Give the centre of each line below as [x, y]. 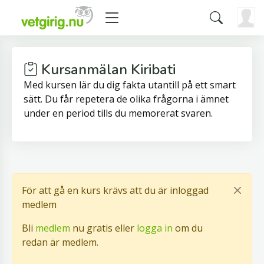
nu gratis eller [103, 228]
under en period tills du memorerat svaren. [118, 113]
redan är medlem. [60, 242]
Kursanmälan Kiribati [107, 70]
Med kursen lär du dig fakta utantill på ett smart [130, 85]
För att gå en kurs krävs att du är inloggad [115, 190]
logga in [155, 228]
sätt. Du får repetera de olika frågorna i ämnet [126, 99]
